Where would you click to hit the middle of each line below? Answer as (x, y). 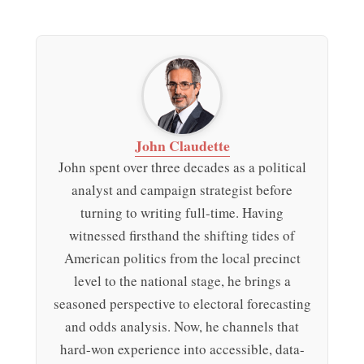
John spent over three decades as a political (182, 167)
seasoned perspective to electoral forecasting (182, 303)
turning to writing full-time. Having (182, 212)
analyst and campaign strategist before (182, 190)
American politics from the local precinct (182, 258)
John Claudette (182, 145)
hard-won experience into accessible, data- (182, 349)
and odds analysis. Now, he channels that (182, 326)
